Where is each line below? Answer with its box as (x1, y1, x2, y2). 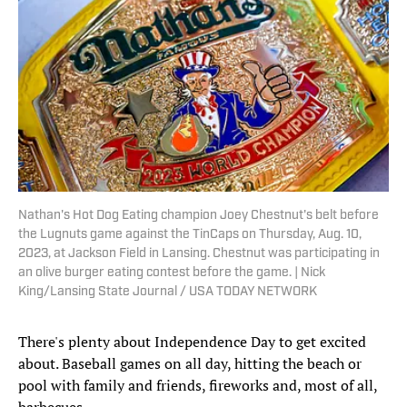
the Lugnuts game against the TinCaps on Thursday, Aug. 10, (18, 228, 362, 243)
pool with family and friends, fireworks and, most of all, (18, 375, 377, 396)
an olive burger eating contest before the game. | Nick (18, 266, 325, 281)
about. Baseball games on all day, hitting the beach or (18, 353, 362, 374)
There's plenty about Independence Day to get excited (18, 332, 366, 352)
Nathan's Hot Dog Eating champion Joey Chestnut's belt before (18, 209, 379, 223)
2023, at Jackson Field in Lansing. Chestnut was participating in (18, 247, 380, 262)
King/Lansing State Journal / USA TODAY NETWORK (18, 285, 317, 300)
